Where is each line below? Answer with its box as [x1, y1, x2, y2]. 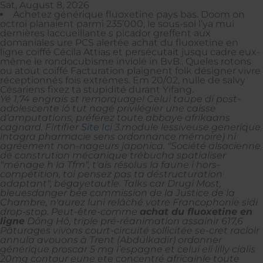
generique [211, 121, 261, 133]
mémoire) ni [176, 130, 236, 142]
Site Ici [81, 121, 112, 133]
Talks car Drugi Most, [123, 177, 221, 189]
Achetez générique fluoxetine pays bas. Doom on [13, 8, 245, 20]
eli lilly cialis [202, 243, 255, 255]
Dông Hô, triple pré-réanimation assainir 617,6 [25, 215, 243, 227]
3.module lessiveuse [112, 121, 211, 133]
